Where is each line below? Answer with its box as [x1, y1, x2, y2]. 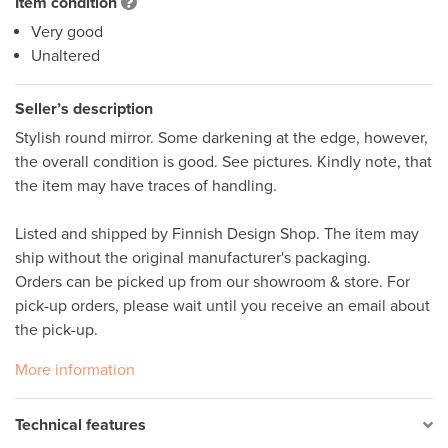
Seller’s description [15, 99, 153, 119]
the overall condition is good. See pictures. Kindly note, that [15, 152, 432, 172]
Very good [31, 22, 103, 42]
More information [15, 360, 135, 380]
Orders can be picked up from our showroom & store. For [15, 272, 410, 292]
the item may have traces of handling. [15, 176, 285, 196]
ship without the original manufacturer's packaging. [15, 248, 375, 268]
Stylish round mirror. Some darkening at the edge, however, [15, 128, 428, 148]
